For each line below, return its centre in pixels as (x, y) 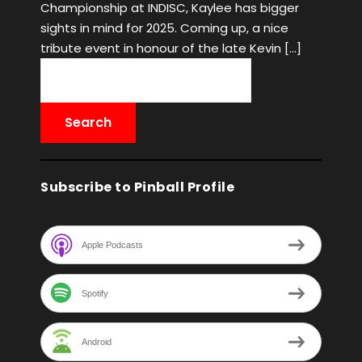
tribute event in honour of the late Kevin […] (171, 48)
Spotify (95, 293)
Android (97, 341)
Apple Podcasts (112, 244)
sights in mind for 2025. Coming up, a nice (164, 28)
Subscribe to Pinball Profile (137, 187)
